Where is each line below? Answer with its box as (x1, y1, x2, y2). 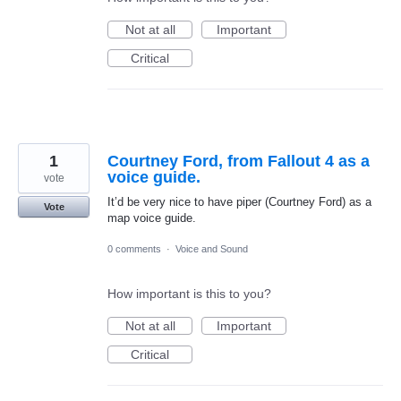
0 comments (107, 243, 161, 254)
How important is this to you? (107, 286, 271, 301)
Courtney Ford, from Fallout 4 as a (107, 151, 370, 170)
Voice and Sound (175, 243, 248, 254)
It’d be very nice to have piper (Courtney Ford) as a (107, 194, 371, 209)
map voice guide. (107, 210, 196, 225)
